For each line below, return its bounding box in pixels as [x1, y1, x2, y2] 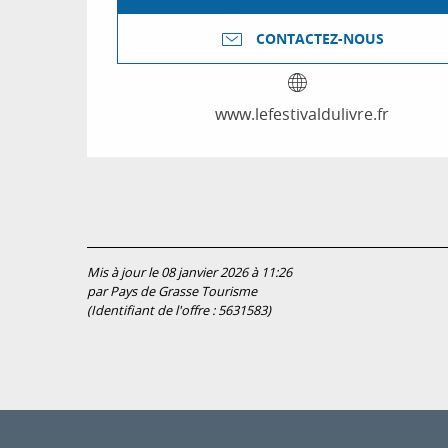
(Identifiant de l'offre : [87, 301, 218, 319]
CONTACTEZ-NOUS [256, 28, 384, 49]
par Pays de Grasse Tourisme [87, 282, 257, 300]
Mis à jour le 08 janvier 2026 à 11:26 [87, 263, 292, 281]
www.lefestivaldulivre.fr [215, 102, 389, 125]
